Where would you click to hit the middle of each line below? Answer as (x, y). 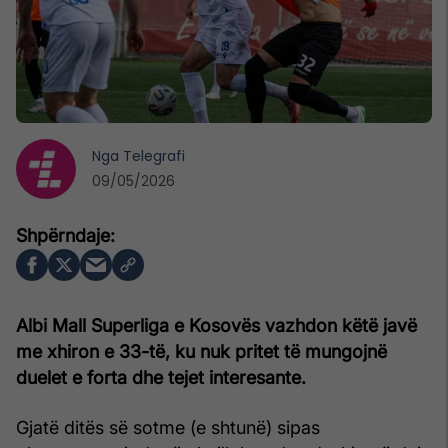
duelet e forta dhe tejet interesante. (161, 377)
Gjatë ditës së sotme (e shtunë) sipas (168, 427)
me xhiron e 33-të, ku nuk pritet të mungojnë (201, 351)
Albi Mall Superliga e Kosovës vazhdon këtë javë (216, 325)
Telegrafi (154, 155)
